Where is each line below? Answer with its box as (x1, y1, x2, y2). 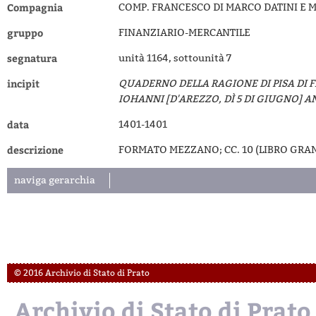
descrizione (7, 143, 63, 157)
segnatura (7, 51, 57, 65)
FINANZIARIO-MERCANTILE (119, 27, 250, 39)
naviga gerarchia (14, 174, 95, 186)
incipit (7, 77, 39, 90)
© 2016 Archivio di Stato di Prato (14, 268, 150, 278)
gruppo (7, 26, 43, 39)
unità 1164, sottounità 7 (119, 52, 231, 64)
